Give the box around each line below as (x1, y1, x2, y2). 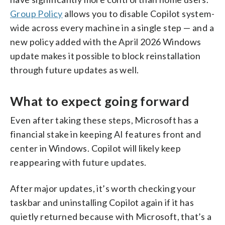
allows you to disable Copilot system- (62, 8, 215, 19)
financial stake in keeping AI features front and (10, 128, 201, 140)
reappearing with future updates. (10, 156, 147, 168)
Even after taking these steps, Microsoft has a (10, 114, 199, 126)
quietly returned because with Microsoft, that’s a (10, 210, 212, 222)
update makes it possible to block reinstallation (10, 50, 201, 61)
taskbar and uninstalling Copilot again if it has (10, 196, 194, 208)
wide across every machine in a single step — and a (10, 22, 214, 33)
